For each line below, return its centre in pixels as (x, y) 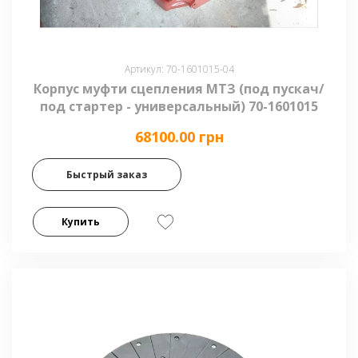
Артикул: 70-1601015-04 (179, 69)
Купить (81, 222)
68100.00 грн (179, 137)
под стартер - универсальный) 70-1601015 (179, 106)
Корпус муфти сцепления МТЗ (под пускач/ (179, 89)
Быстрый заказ (107, 174)
